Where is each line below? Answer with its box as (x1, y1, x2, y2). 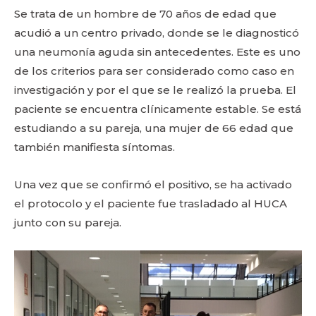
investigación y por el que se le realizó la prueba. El (14, 83, 296, 97)
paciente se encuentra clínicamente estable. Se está (14, 102, 301, 116)
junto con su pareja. (14, 216, 121, 229)
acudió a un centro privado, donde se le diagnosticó (14, 26, 299, 39)
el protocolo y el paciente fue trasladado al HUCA (14, 197, 287, 210)
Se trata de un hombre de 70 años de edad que (14, 7, 276, 20)
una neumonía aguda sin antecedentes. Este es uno (14, 45, 300, 59)
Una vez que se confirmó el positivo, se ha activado (14, 178, 292, 191)
